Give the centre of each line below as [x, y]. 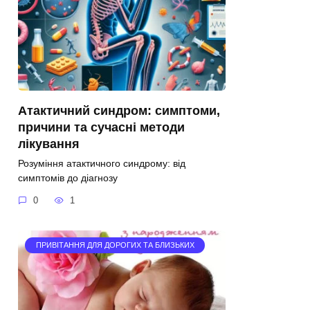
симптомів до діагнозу [68, 178]
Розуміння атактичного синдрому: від [102, 164]
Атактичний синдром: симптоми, [119, 110]
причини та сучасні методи [101, 127]
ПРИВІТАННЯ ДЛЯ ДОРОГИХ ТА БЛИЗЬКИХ [115, 245]
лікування [49, 144]
